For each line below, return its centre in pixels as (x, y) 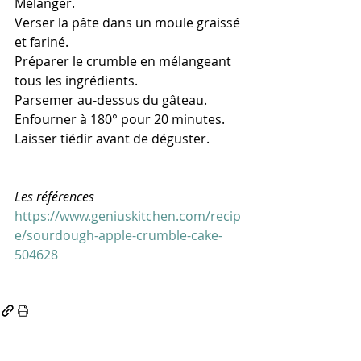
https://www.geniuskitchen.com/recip (128, 216)
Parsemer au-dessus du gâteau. (111, 100)
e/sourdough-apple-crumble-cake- (118, 235)
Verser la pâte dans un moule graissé (129, 22)
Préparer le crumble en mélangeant (124, 61)
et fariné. (41, 41)
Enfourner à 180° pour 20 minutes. (120, 119)
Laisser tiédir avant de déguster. (115, 138)
